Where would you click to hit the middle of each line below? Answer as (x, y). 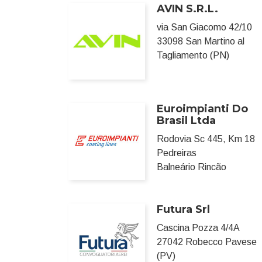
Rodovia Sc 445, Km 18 (206, 139)
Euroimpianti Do (203, 109)
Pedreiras (177, 153)
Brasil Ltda (187, 121)
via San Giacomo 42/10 (205, 27)
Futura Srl (184, 209)
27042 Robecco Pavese (207, 242)
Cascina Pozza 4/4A (199, 227)
